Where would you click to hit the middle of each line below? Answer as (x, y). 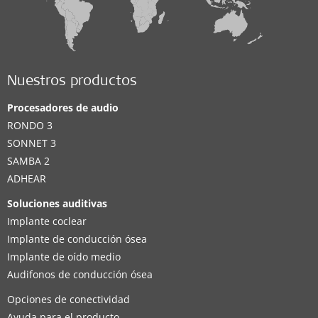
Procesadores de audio (63, 108)
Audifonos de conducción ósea (80, 274)
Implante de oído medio (64, 257)
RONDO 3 (30, 125)
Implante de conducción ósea (77, 239)
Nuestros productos (72, 82)
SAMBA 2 (28, 161)
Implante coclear (47, 221)
